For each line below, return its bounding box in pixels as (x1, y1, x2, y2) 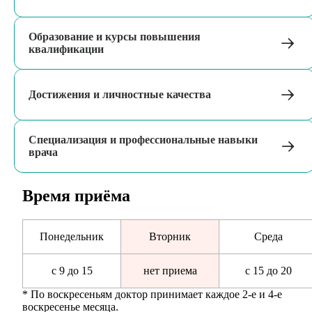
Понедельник (40, 230, 104, 242)
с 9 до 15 (51, 264, 93, 276)
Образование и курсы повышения (29, 30, 201, 42)
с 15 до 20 (244, 264, 292, 276)
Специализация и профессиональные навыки (29, 133, 258, 146)
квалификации (29, 42, 104, 55)
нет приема (143, 264, 197, 276)
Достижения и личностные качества (29, 88, 211, 100)
